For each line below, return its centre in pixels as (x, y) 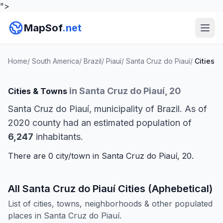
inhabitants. (58, 137)
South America (56, 61)
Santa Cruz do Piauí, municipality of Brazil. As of (108, 109)
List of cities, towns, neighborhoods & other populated (110, 204)
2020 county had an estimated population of (100, 123)
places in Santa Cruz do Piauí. (65, 216)
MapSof (43, 28)
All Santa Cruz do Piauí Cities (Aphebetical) (110, 189)
